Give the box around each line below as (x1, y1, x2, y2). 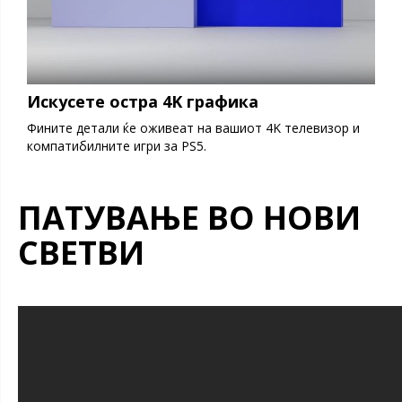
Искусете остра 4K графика (27, 91, 258, 113)
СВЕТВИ (18, 231, 144, 275)
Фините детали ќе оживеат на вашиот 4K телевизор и (27, 119, 360, 137)
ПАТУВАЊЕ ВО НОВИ (18, 196, 361, 240)
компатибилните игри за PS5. (27, 137, 206, 155)
